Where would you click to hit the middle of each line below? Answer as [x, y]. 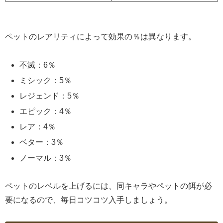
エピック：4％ [46, 111]
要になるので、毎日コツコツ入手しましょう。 [89, 200]
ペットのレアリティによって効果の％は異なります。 [101, 36]
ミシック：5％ [46, 80]
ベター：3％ [42, 142]
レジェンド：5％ [50, 96]
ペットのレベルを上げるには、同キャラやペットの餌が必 [109, 186]
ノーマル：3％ [46, 158]
